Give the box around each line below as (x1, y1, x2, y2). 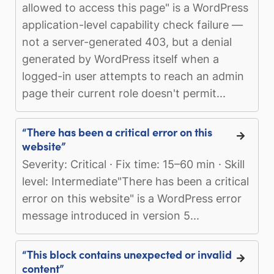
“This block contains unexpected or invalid (22, 246, 232, 262)
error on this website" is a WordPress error (22, 191, 242, 205)
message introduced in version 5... (22, 209, 199, 222)
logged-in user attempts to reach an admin (22, 69, 244, 83)
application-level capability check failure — (22, 18, 243, 31)
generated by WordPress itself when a (22, 52, 219, 65)
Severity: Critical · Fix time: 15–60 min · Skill (22, 157, 245, 171)
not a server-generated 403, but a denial (22, 35, 232, 48)
